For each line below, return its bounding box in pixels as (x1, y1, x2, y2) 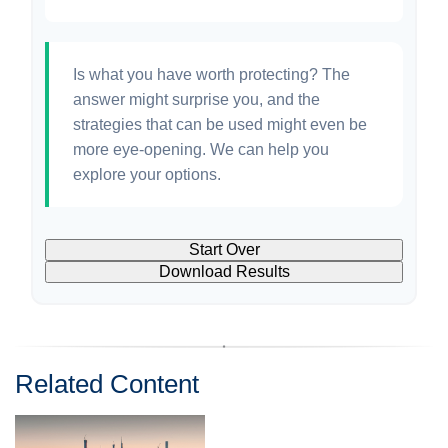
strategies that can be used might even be (73, 115, 367, 133)
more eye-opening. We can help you (73, 140, 329, 158)
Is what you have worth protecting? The (73, 65, 350, 83)
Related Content (15, 368, 199, 399)
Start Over (188, 240, 260, 258)
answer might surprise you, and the (73, 90, 320, 108)
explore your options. (73, 165, 221, 183)
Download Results (158, 262, 290, 280)
